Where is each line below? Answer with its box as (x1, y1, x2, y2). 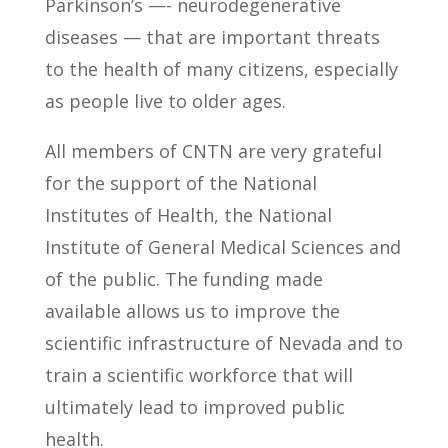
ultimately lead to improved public (44, 395, 345, 419)
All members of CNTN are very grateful (44, 139, 382, 163)
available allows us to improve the (44, 299, 340, 323)
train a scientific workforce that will (44, 363, 353, 387)
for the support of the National (44, 171, 317, 195)
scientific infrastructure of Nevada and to (44, 331, 403, 355)
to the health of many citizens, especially (44, 57, 398, 81)
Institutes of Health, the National (44, 203, 332, 227)
